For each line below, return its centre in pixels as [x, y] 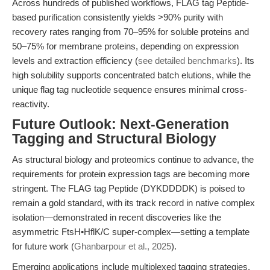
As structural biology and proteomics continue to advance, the [133, 159]
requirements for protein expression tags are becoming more [131, 174]
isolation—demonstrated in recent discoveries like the [117, 217]
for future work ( [43, 246]
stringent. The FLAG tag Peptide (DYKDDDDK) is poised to [128, 188]
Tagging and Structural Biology [114, 139]
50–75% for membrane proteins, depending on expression [125, 46]
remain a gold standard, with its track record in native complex [133, 203]
